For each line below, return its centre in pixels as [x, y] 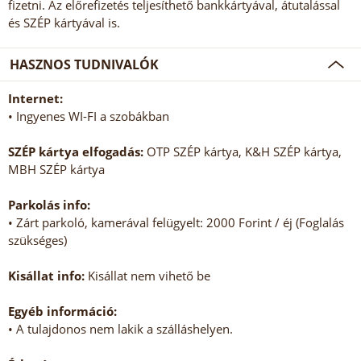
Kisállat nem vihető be [147, 276]
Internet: [35, 99]
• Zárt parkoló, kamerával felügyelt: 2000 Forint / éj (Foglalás [176, 223]
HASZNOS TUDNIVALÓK [84, 65]
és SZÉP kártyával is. [64, 23]
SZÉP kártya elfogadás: [76, 152]
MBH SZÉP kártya [56, 170]
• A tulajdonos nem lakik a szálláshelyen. [120, 329]
